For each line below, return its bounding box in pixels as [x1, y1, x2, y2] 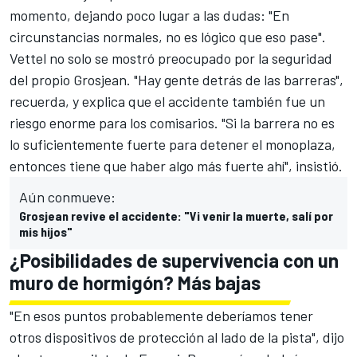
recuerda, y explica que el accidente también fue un [10, 92, 325, 110]
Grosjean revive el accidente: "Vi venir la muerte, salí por [19, 207, 333, 223]
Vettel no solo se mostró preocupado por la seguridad [10, 49, 332, 67]
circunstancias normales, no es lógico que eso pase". [10, 27, 326, 45]
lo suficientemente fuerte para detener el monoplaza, [10, 135, 335, 153]
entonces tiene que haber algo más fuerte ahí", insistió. [10, 156, 343, 175]
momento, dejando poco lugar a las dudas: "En [10, 6, 289, 24]
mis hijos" [19, 223, 73, 239]
